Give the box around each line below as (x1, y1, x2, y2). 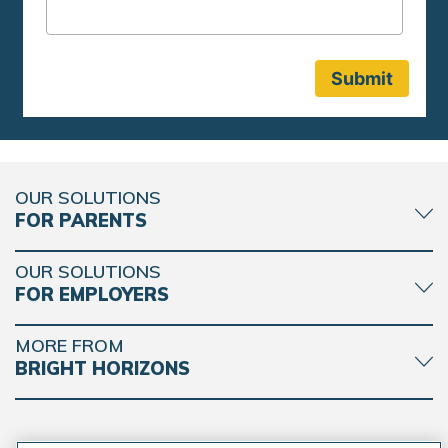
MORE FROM (15, 334, 124, 358)
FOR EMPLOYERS (15, 283, 169, 307)
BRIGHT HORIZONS (15, 357, 190, 381)
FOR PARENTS (15, 209, 147, 233)
